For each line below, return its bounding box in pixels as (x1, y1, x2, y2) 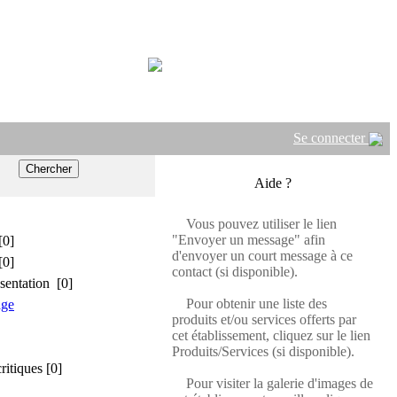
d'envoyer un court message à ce (171, 248, 353, 263)
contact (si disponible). (171, 264, 298, 279)
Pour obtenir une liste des (178, 296, 327, 311)
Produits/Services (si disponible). (171, 344, 354, 359)
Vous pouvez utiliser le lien (178, 216, 337, 231)
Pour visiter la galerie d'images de (178, 376, 373, 391)
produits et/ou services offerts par (171, 312, 356, 327)
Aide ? (253, 175, 292, 191)
